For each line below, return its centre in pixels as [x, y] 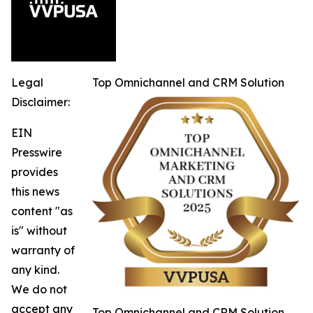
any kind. [35, 269]
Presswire [37, 152]
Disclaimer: [41, 102]
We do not [39, 289]
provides [35, 172]
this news [35, 191]
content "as [42, 211]
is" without [39, 230]
